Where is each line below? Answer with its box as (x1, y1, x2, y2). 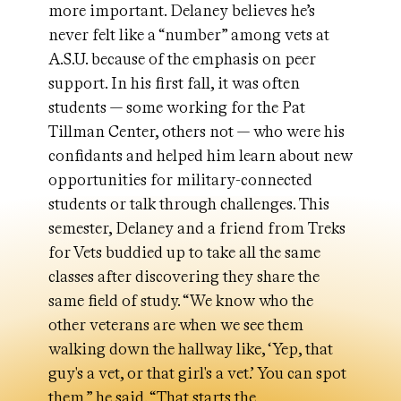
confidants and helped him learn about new (48, 146, 353, 166)
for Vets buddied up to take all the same (48, 243, 320, 262)
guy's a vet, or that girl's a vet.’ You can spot (48, 363, 346, 383)
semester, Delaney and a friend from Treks (48, 218, 346, 238)
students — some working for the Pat (48, 98, 305, 117)
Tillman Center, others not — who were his (48, 122, 345, 141)
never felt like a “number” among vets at (48, 25, 329, 45)
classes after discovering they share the (48, 267, 320, 286)
